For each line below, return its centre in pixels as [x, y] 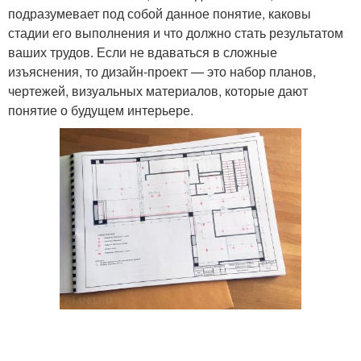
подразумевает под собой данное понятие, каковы [160, 13]
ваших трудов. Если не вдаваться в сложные [143, 52]
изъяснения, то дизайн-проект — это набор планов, [162, 71]
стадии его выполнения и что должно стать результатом [176, 33]
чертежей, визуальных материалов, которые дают [158, 91]
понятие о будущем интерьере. [101, 110]
